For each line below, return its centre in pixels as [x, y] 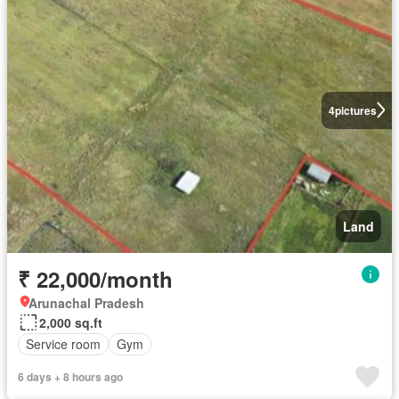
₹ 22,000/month [95, 278]
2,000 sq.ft [71, 322]
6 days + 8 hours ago [70, 376]
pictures [355, 110]
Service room [63, 344]
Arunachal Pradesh [86, 302]
